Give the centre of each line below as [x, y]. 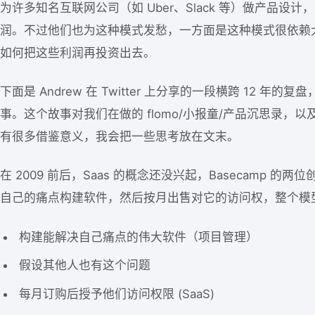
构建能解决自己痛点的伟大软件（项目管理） [139, 237]
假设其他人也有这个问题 [85, 265]
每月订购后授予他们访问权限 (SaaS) [117, 294]
